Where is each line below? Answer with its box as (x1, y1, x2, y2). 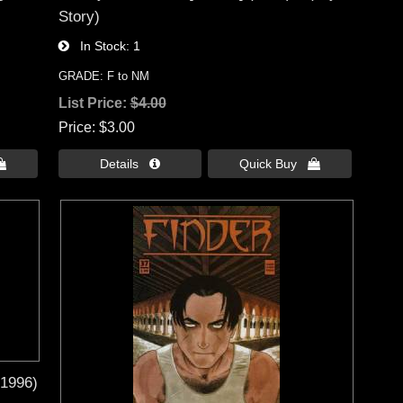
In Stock (68, 38, 126, 53)
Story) (58, 6, 100, 25)
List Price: (58, 94, 130, 111)
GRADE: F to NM (58, 68, 149, 83)
